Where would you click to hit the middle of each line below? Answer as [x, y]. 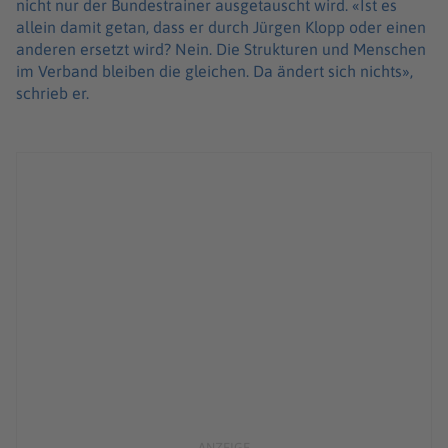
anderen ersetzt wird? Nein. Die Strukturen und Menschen [221, 49]
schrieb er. [54, 93]
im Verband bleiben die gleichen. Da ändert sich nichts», [214, 71]
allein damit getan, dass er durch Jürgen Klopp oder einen [221, 27]
